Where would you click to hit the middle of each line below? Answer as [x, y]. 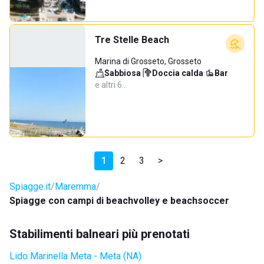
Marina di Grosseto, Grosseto [148, 61]
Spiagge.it [30, 187]
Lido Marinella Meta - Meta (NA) [75, 256]
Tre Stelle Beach [132, 40]
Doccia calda [178, 73]
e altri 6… [111, 85]
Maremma [75, 187]
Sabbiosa [123, 73]
